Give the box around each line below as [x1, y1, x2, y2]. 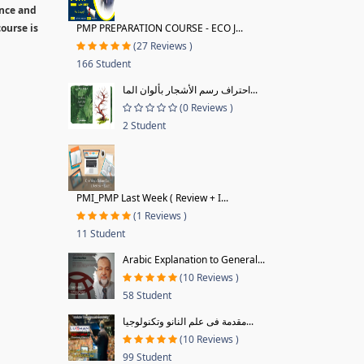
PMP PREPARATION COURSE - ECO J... [76, 21, 243, 35]
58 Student [122, 288, 171, 302]
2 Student [122, 119, 166, 132]
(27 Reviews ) [132, 39, 193, 53]
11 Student [76, 227, 125, 240]
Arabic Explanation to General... [122, 253, 265, 266]
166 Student [76, 57, 131, 71]
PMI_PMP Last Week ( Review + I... [76, 191, 228, 205]
